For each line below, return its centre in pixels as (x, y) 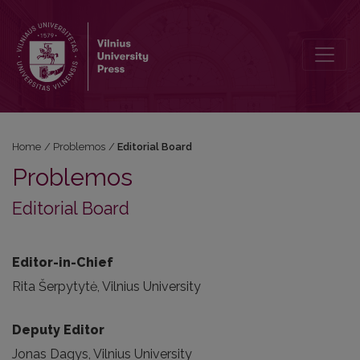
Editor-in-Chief (63, 262)
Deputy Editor (58, 330)
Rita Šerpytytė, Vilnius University (106, 286)
